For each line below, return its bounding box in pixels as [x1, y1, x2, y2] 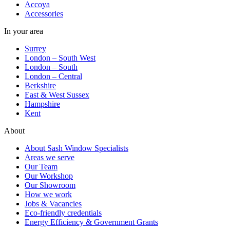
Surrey [25, 44, 46, 53]
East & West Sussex [25, 90, 89, 99]
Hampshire [25, 99, 60, 108]
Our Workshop [25, 171, 73, 180]
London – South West [25, 53, 95, 62]
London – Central [25, 71, 82, 81]
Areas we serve [25, 152, 74, 162]
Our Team [25, 162, 57, 171]
